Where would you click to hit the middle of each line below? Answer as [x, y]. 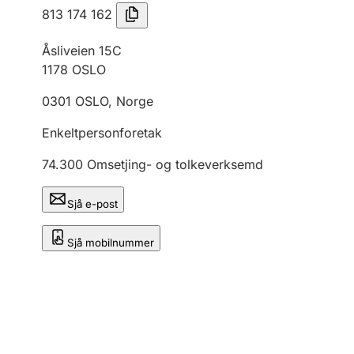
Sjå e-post [92, 204]
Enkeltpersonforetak [102, 133]
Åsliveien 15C [82, 51]
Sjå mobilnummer [111, 243]
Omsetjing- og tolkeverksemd [175, 164]
